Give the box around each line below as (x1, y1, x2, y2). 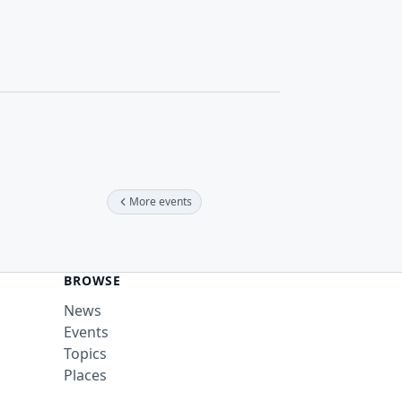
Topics (64, 344, 108, 364)
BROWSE (64, 272, 122, 290)
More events (129, 194, 192, 210)
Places (64, 365, 108, 386)
